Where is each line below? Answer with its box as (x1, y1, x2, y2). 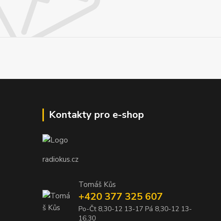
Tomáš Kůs (78, 180, 116, 190)
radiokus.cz (42, 154, 78, 165)
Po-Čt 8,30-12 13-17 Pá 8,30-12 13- (78, 204, 192, 214)
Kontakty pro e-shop (49, 108, 144, 121)
